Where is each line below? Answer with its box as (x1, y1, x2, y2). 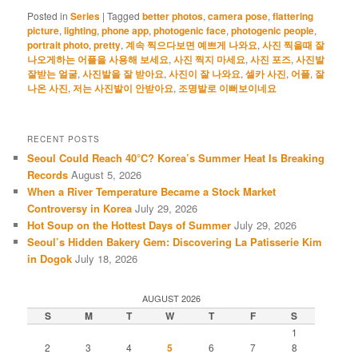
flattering (272, 8, 314, 23)
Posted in (27, 8, 69, 22)
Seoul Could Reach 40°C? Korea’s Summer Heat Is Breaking (27, 150, 325, 165)
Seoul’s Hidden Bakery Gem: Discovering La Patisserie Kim (27, 234, 323, 249)
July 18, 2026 (75, 251, 138, 266)
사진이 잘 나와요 (169, 66, 241, 81)
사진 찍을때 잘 (262, 37, 325, 52)
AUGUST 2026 (141, 292, 201, 305)
